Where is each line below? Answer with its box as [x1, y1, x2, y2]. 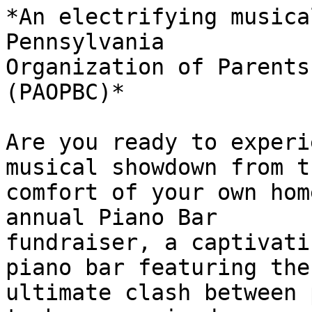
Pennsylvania [6, 29, 164, 55]
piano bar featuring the [6, 255, 310, 281]
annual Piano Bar [6, 205, 217, 231]
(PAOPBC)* [6, 79, 125, 105]
